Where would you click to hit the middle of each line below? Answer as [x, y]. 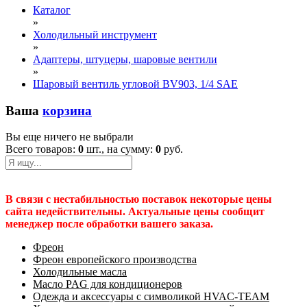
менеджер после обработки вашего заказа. [109, 224]
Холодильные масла [80, 272]
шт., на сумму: [120, 149]
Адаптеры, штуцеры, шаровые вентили [125, 59]
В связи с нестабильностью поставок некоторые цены [139, 199]
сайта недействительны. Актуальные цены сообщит [135, 212]
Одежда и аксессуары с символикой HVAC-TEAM [151, 297]
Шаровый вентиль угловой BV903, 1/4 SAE [135, 84]
